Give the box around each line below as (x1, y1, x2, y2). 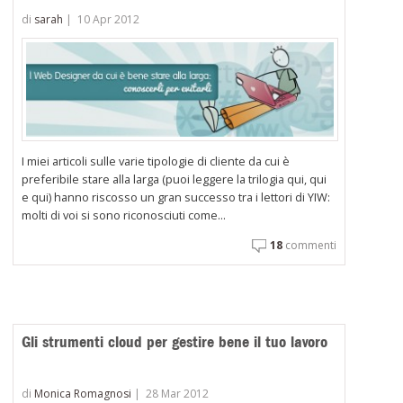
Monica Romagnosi (34, 385, 132, 401)
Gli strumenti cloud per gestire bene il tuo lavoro (22, 332, 328, 353)
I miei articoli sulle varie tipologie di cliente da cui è (22, 153, 291, 170)
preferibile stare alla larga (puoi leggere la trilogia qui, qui (22, 171, 327, 188)
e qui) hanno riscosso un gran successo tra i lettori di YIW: (22, 189, 331, 206)
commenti (282, 237, 336, 254)
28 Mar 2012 (146, 385, 210, 401)
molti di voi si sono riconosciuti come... (22, 207, 227, 224)
